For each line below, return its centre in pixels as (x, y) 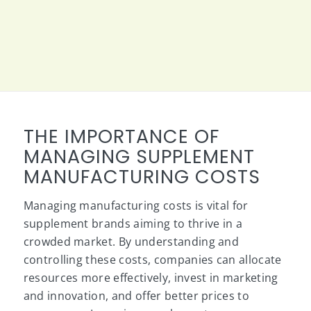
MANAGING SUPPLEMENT (139, 157)
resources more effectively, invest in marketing (151, 277)
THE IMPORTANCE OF (121, 136)
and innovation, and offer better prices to (136, 295)
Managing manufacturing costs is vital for (136, 205)
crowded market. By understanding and (131, 241)
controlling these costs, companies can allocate (152, 259)
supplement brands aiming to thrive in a (133, 223)
